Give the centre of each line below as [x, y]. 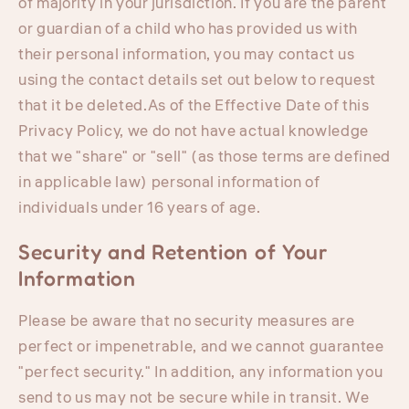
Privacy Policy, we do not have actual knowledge [194, 131]
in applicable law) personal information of [169, 182]
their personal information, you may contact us [187, 54]
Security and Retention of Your [173, 251]
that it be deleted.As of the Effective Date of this [194, 105]
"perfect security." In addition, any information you [201, 373]
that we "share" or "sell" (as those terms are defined [204, 157]
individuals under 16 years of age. [140, 208]
